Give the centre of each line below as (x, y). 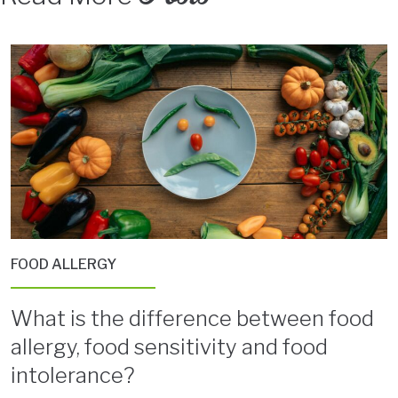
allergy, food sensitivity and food (169, 347)
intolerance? (72, 376)
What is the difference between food (192, 319)
